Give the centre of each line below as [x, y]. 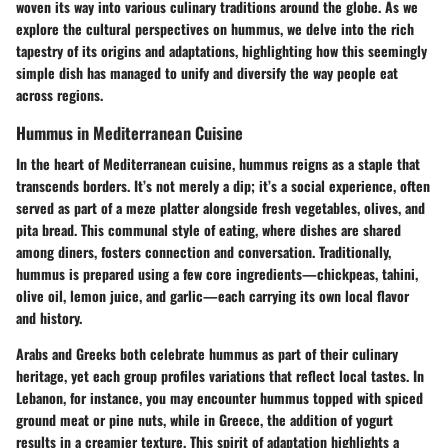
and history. [49, 317]
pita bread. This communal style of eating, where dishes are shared [208, 229]
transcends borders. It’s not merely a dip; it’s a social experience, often [223, 185]
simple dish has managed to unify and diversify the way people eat [207, 72]
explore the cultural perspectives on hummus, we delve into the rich [215, 28]
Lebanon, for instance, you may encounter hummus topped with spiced [219, 397]
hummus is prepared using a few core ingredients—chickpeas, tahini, [217, 273]
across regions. [59, 94]
